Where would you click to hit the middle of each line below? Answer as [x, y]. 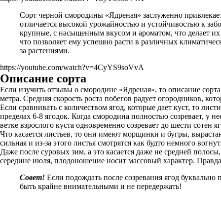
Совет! [32, 177]
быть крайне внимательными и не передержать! [101, 186]
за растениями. [45, 51]
